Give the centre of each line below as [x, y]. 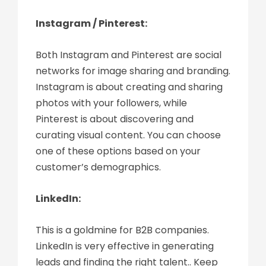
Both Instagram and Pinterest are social [129, 55]
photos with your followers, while [111, 103]
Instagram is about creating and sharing [129, 87]
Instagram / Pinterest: [91, 23]
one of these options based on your [118, 151]
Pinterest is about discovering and [115, 119]
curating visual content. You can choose [128, 135]
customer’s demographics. [98, 167]
